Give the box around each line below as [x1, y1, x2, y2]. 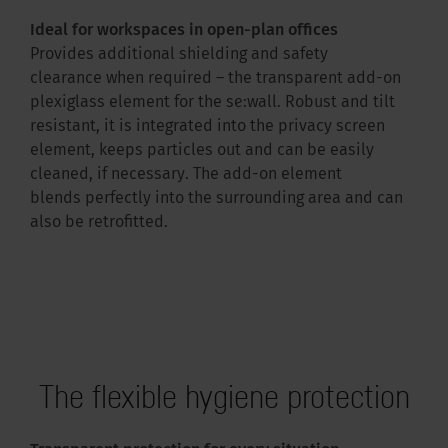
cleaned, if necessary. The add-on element [30, 167, 342, 183]
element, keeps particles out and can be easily [30, 143, 374, 159]
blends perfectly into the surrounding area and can [30, 191, 403, 207]
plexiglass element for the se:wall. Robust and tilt [30, 95, 395, 111]
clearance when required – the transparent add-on [30, 71, 401, 87]
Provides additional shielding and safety [30, 47, 328, 63]
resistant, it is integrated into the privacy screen [30, 119, 385, 135]
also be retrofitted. [30, 215, 168, 231]
